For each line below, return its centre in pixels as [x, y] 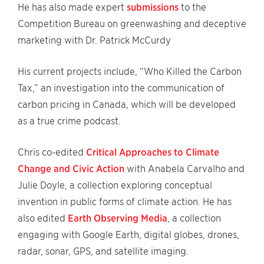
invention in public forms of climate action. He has [125, 202]
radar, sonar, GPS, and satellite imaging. [103, 251]
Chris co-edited [52, 152]
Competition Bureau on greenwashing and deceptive [132, 24]
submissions [153, 7]
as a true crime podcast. [69, 121]
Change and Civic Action [71, 169]
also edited [43, 218]
